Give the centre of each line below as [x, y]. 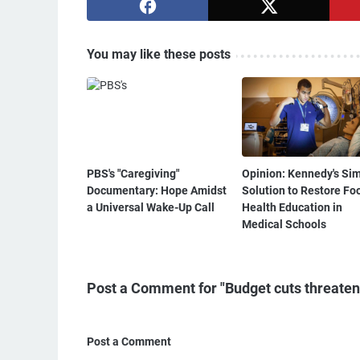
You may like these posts [159, 54]
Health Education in [292, 207]
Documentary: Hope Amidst [157, 190]
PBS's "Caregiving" [133, 173]
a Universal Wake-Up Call [151, 207]
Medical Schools [284, 224]
